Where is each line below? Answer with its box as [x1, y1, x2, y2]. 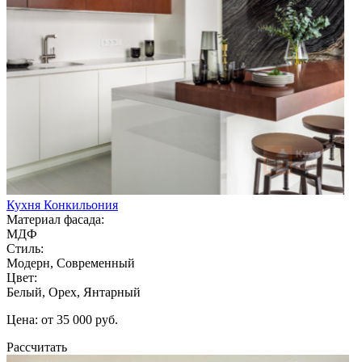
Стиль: [6, 241, 44, 255]
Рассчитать [6, 339, 67, 354]
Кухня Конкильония [6, 197, 118, 212]
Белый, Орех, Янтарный [6, 284, 141, 299]
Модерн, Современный [6, 255, 135, 270]
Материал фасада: [6, 212, 104, 226]
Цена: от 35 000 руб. [6, 312, 118, 326]
